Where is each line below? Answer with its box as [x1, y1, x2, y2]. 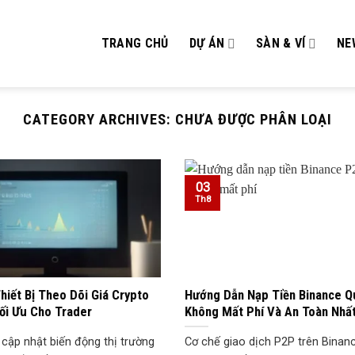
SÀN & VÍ [255, 36, 306, 51]
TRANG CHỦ [101, 36, 169, 51]
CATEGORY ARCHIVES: [23, 111, 175, 128]
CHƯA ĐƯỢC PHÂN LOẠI [175, 111, 332, 128]
